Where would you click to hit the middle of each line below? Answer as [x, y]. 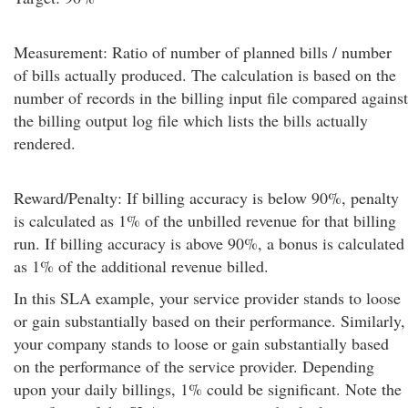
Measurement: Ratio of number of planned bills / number [203, 52]
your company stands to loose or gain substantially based [201, 343]
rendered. [45, 143]
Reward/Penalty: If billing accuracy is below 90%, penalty [206, 198]
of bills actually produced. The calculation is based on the [205, 75]
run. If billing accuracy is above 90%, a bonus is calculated [209, 243]
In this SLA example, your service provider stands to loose [207, 298]
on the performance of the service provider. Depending [194, 366]
